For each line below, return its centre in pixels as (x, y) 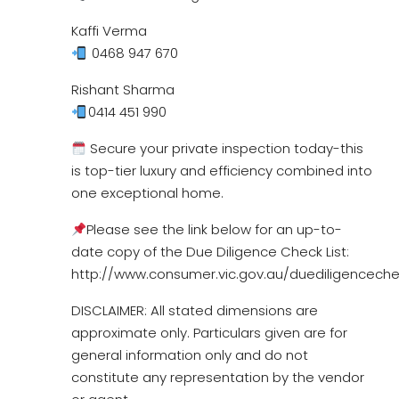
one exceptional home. (147, 193)
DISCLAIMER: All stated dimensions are (195, 310)
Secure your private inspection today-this (225, 148)
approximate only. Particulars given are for (209, 333)
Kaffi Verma (109, 31)
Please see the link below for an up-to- (215, 229)
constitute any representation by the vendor (218, 377)
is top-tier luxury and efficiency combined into (222, 171)
